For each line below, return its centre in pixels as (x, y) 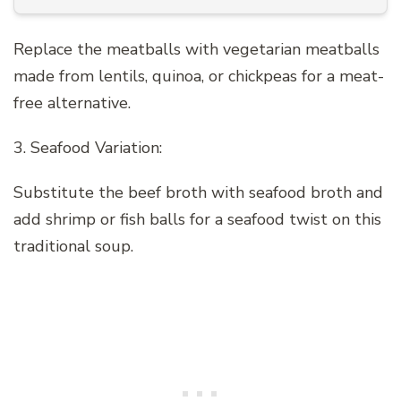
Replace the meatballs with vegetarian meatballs (196, 49)
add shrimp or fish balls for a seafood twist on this (197, 219)
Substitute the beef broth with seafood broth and (198, 192)
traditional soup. (73, 246)
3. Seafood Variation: (88, 147)
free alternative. (72, 102)
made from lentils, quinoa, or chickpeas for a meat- (199, 76)
